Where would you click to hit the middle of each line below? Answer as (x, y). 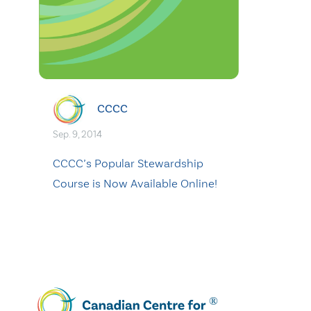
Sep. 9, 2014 (77, 135)
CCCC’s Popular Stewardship (128, 163)
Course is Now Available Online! (135, 184)
